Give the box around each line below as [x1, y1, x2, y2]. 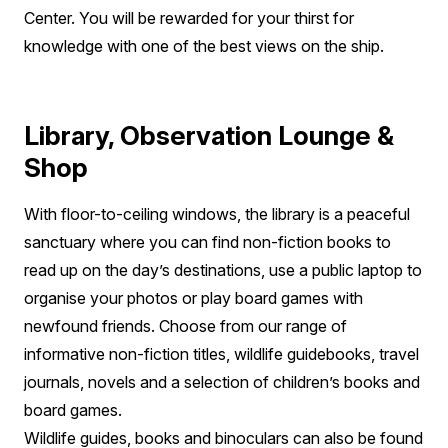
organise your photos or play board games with [24, 287, 363, 308]
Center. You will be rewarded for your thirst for [24, 7, 354, 28]
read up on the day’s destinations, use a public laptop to [24, 259, 422, 280]
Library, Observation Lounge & [24, 119, 394, 151]
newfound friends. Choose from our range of [24, 315, 347, 336]
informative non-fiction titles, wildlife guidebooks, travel [24, 343, 419, 364]
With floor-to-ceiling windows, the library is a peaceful [24, 203, 410, 224]
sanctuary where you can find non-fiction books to [24, 231, 391, 252]
